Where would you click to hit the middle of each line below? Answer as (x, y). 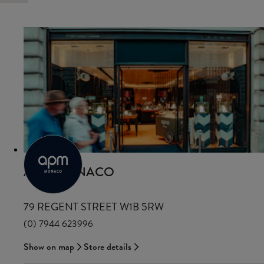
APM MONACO (69, 171)
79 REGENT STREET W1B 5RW (94, 207)
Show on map (49, 246)
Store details (108, 246)
